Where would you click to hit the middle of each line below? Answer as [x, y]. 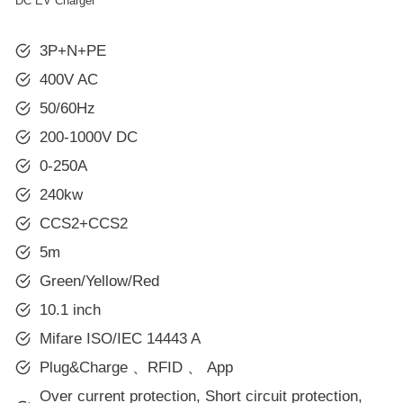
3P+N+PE [73, 50]
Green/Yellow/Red [99, 281]
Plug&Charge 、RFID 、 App [136, 367]
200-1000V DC [89, 137]
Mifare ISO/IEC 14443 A [120, 338]
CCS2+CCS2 [84, 223]
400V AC [69, 79]
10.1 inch [70, 309]
